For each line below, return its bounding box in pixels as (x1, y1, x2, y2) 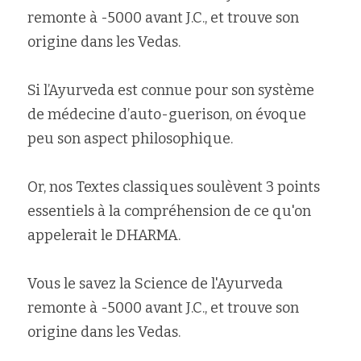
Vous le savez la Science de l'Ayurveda (27, 275, 283, 293)
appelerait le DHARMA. (27, 226, 180, 244)
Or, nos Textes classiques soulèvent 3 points (27, 178, 320, 196)
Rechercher (60, 27, 131, 42)
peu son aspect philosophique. (27, 130, 233, 147)
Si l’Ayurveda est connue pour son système (27, 81, 314, 99)
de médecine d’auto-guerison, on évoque (27, 106, 306, 123)
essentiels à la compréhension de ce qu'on (27, 202, 311, 220)
